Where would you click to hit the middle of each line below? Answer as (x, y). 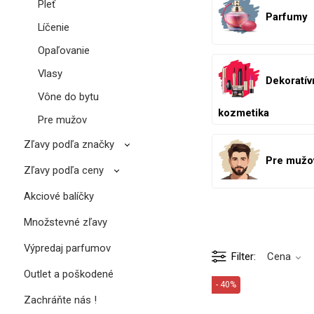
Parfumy (286, 17)
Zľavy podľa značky (69, 144)
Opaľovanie (63, 50)
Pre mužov (62, 120)
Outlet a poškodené (68, 274)
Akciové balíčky (59, 196)
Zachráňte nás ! (60, 300)
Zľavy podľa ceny (63, 170)
